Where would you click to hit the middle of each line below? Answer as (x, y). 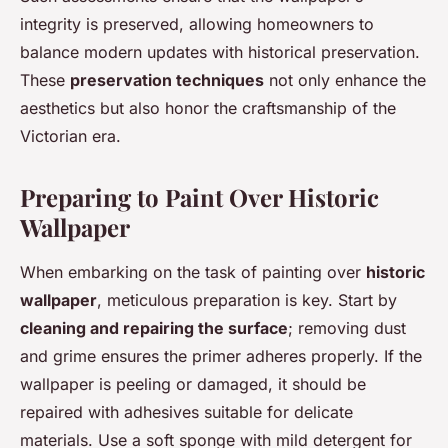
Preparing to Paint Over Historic (199, 197)
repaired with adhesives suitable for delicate (186, 412)
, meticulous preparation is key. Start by (247, 300)
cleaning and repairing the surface (154, 328)
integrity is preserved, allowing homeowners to (197, 24)
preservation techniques (167, 80)
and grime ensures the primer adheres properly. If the (221, 356)
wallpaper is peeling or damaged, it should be (193, 384)
